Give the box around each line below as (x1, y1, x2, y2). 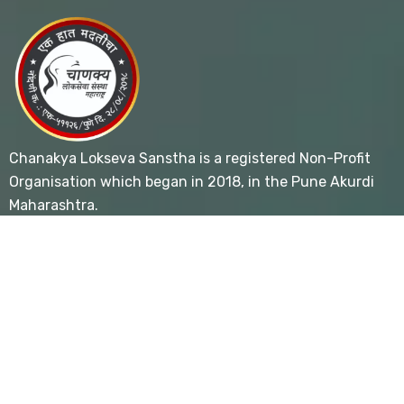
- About (9, 385, 61, 402)
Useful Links (9, 303, 125, 326)
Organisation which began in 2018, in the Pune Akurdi (9, 173, 374, 190)
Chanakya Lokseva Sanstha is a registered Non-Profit (9, 150, 371, 167)
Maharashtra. (9, 197, 98, 214)
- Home (9, 351, 59, 368)
